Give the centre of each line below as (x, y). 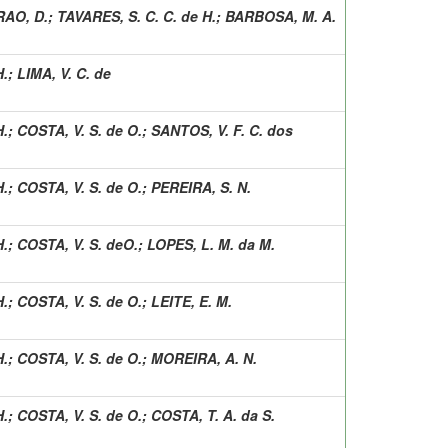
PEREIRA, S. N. (201, 186)
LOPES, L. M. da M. (211, 243)
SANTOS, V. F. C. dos (222, 129)
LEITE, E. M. (191, 300)
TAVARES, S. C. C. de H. (136, 15)
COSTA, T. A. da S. (213, 414)
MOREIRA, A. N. (204, 357)
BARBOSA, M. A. (280, 15)
